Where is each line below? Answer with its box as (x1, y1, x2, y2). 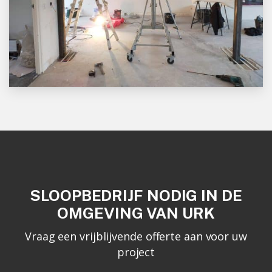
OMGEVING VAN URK (57, 204, 215, 222)
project (117, 245, 155, 259)
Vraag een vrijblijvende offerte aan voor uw (25, 229, 247, 243)
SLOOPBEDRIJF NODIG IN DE (30, 186, 242, 205)
